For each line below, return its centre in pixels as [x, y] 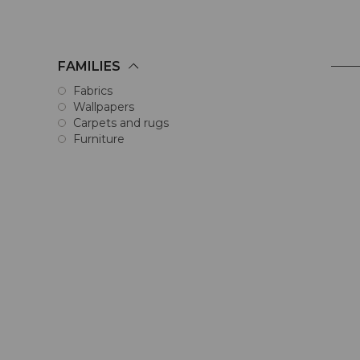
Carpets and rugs [121, 123]
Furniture [99, 139]
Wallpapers [104, 107]
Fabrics [93, 91]
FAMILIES [91, 67]
